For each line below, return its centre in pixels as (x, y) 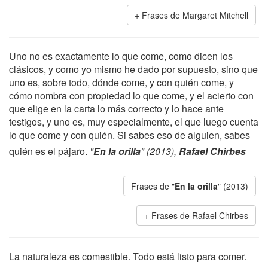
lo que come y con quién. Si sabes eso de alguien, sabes (130, 135)
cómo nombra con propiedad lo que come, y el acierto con (131, 95)
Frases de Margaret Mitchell (195, 15)
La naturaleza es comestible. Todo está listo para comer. (128, 256)
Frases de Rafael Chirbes (200, 215)
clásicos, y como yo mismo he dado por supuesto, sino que (133, 69)
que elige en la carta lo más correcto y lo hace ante (116, 109)
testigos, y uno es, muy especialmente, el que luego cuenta (134, 122)
